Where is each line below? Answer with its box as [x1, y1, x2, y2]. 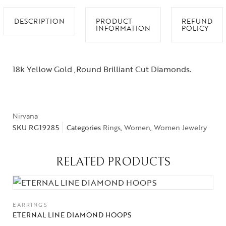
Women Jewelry [154, 122, 207, 133]
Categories [67, 122, 101, 133]
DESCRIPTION [14, 16, 65, 26]
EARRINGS [13, 201, 48, 209]
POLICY [181, 23, 208, 33]
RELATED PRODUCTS [55, 155, 171, 169]
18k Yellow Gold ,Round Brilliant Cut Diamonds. [13, 63, 191, 75]
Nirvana [13, 110, 38, 121]
